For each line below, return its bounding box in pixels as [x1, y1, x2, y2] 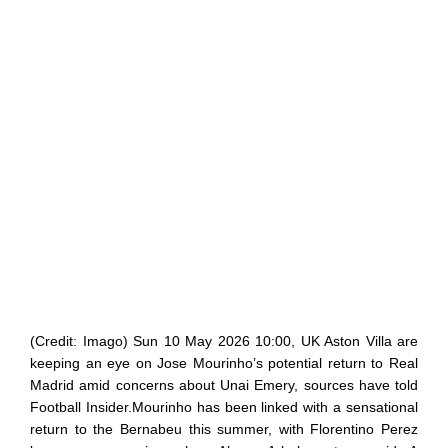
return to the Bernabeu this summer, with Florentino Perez [30, 420, 418, 437]
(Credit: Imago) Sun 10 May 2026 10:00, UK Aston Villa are [30, 332, 418, 349]
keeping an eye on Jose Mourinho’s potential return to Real [30, 354, 418, 371]
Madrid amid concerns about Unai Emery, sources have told [30, 376, 418, 393]
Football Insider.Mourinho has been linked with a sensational [30, 398, 418, 415]
